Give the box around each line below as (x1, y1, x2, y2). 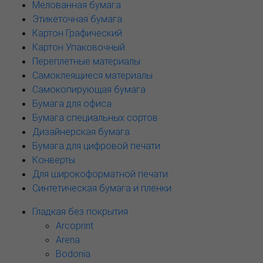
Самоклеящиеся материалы (32, 69, 153, 81)
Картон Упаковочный (32, 41, 125, 53)
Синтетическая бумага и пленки (32, 182, 171, 194)
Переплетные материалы (32, 55, 140, 67)
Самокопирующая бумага (32, 83, 146, 95)
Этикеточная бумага (32, 13, 122, 25)
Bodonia (56, 248, 90, 259)
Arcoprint (56, 220, 93, 231)
